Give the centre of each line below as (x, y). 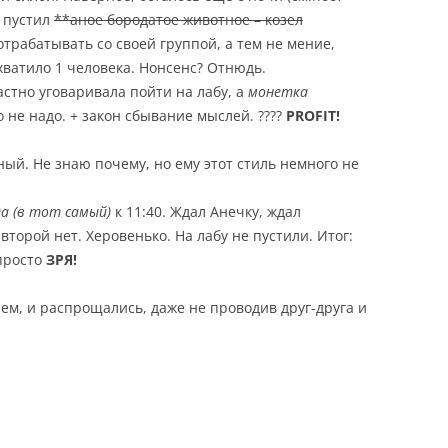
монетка (278, 91)
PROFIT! (313, 115)
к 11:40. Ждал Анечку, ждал (206, 211)
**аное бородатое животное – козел (178, 19)
